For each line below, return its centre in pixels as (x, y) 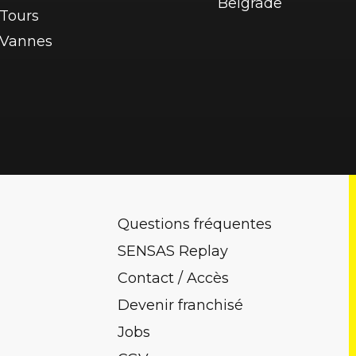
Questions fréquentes (195, 224)
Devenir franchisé (181, 305)
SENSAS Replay (173, 251)
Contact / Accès (174, 278)
